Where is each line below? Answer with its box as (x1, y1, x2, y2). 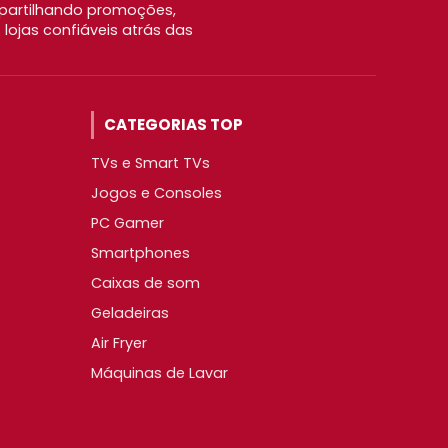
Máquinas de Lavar (91, 362, 228, 383)
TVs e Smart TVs (91, 152, 210, 173)
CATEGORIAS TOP (104, 113, 243, 135)
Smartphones (91, 242, 190, 263)
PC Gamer (91, 212, 164, 233)
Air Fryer (91, 332, 147, 353)
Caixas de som (91, 272, 200, 293)
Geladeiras (91, 302, 169, 323)
